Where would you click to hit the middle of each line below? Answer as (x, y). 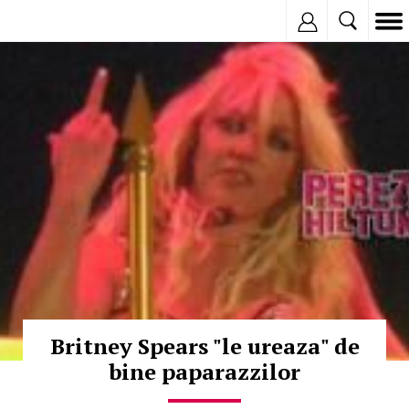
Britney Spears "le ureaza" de (204, 346)
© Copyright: (40, 51)
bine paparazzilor (204, 372)
